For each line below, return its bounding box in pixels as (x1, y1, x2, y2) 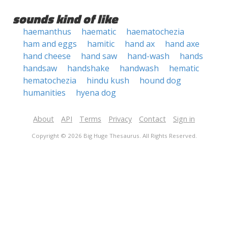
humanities (23, 87, 66, 98)
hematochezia (23, 75, 76, 86)
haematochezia (126, 26, 184, 37)
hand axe (165, 38, 199, 49)
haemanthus (23, 26, 71, 37)
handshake (67, 63, 109, 74)
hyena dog (76, 87, 116, 98)
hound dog (139, 75, 181, 86)
